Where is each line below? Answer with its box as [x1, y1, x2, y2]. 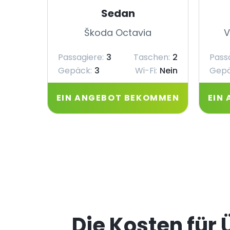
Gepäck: [58, 65, 92, 76]
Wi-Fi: [135, 65, 157, 76]
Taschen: [133, 51, 170, 63]
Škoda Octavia [84, 26, 151, 39]
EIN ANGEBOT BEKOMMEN [56, 92, 180, 104]
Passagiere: [58, 51, 104, 63]
